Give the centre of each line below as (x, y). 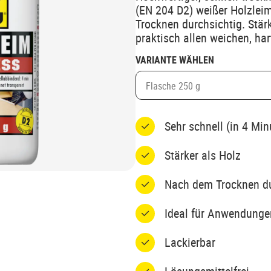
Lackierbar (190, 242)
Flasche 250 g (173, 86)
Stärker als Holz (203, 155)
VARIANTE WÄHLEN (175, 60)
